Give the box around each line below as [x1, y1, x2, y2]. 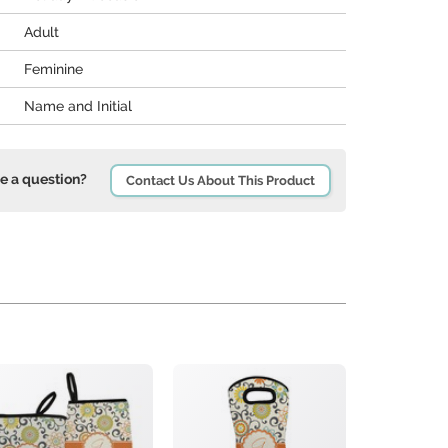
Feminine [24, 61, 83, 77]
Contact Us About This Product [126, 173, 315, 188]
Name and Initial [24, 98, 132, 114]
